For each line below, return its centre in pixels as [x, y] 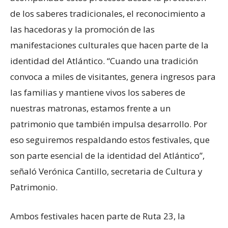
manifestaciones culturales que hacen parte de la [109, 45]
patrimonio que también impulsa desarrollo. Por [109, 124]
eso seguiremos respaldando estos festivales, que [110, 139]
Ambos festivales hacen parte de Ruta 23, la [98, 216]
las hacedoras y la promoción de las [82, 29]
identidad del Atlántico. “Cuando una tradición [104, 61]
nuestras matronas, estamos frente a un [90, 108]
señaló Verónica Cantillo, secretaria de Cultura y [106, 171]
